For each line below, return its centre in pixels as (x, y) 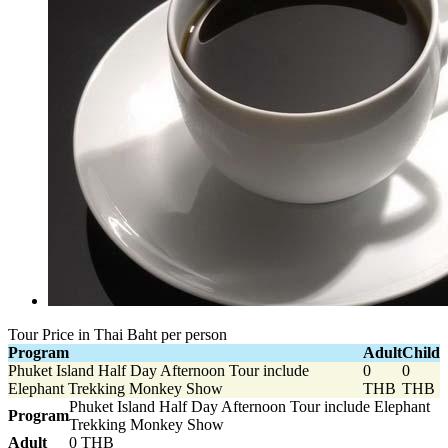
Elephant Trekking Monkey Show (115, 388)
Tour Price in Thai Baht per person (117, 334)
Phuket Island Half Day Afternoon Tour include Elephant (249, 406)
